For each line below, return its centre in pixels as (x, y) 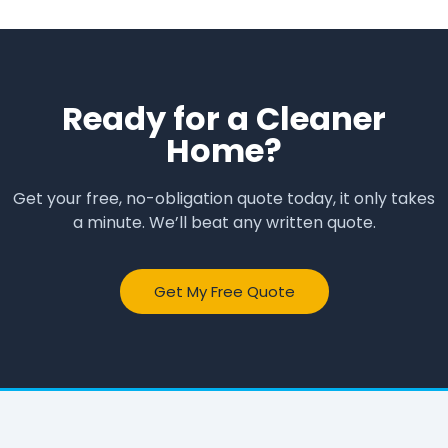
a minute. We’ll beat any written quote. (224, 222)
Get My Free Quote (224, 292)
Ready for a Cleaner (224, 118)
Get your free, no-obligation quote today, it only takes (224, 198)
